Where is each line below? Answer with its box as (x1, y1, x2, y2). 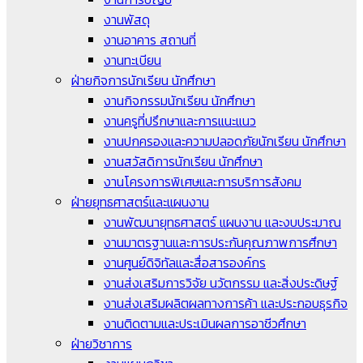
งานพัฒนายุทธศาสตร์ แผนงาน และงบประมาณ (104, 211, 341, 232)
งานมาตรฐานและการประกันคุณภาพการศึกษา (104, 232, 337, 252)
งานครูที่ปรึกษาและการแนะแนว (104, 110, 256, 130)
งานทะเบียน (104, 49, 161, 70)
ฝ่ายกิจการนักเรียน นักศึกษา (71, 70, 216, 90)
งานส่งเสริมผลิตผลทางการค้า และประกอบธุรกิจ (104, 293, 348, 313)
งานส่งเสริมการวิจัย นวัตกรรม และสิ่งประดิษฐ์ (104, 272, 338, 293)
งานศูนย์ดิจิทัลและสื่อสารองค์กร (104, 252, 266, 272)
